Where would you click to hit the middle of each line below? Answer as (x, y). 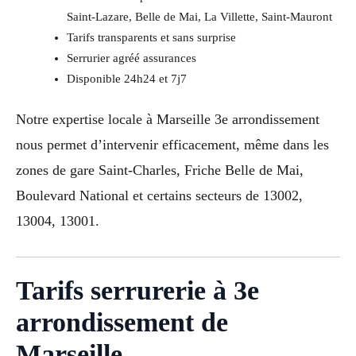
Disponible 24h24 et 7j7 (126, 79)
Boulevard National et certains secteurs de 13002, (159, 195)
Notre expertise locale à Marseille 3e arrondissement (168, 119)
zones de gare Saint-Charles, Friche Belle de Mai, (160, 170)
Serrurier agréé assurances (131, 58)
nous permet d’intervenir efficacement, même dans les (172, 144)
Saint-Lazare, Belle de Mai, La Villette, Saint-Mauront (199, 17)
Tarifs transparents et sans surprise (151, 38)
